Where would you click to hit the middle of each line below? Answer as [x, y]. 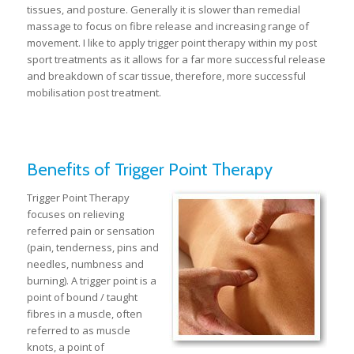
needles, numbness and [85, 264]
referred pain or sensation [90, 231]
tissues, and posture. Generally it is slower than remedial [163, 10]
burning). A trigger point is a [91, 281]
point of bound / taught [82, 298]
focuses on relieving [75, 215]
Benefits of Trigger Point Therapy [149, 170]
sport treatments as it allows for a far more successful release [176, 60]
